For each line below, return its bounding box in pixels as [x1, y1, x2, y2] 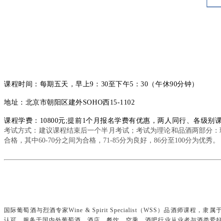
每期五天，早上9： [39, 80, 101, 88]
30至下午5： [101, 80, 141, 88]
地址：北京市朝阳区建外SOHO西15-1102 [4, 99, 135, 107]
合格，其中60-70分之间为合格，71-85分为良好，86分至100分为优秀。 [4, 137, 220, 145]
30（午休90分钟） [141, 80, 199, 88]
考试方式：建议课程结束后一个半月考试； [4, 127, 136, 135]
